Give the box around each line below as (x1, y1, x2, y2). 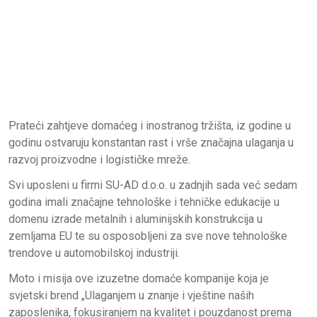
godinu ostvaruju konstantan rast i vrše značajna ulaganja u (8, 135, 294, 149)
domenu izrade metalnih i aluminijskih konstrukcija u (8, 212, 263, 226)
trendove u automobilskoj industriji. (8, 246, 180, 260)
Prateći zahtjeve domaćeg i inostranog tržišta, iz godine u (8, 118, 291, 132)
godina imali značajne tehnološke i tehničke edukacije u (8, 195, 279, 209)
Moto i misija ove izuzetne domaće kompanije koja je (8, 271, 269, 285)
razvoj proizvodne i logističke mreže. (8, 152, 190, 166)
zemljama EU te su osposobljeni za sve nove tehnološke (8, 229, 287, 243)
